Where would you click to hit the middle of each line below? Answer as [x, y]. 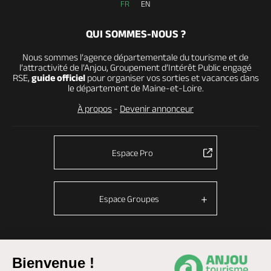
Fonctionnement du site [194, 253]
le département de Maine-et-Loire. [135, 88]
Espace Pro [132, 153]
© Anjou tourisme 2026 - [80, 253]
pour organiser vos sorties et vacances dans [172, 78]
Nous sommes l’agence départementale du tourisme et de [135, 57]
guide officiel [58, 78]
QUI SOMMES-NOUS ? [135, 34]
